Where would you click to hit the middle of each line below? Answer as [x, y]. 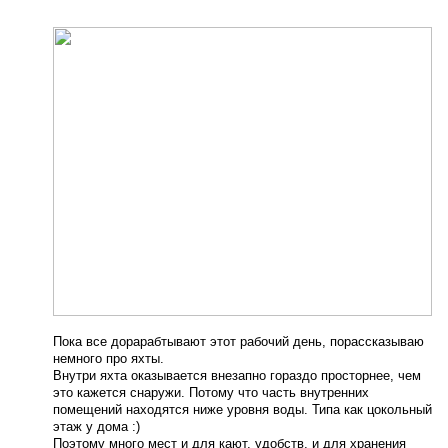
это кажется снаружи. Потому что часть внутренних [210, 392]
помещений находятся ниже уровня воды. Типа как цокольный [242, 409]
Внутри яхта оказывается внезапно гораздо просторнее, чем [236, 375]
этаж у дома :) [96, 426]
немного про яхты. [108, 358]
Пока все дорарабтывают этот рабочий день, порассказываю [238, 341]
